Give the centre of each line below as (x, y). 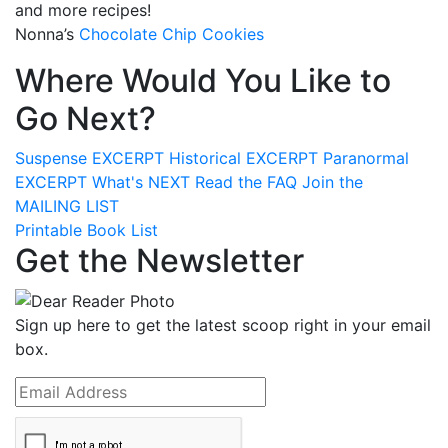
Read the (228, 181)
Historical (205, 157)
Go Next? (85, 118)
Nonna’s (47, 33)
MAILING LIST (67, 205)
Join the (332, 181)
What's (117, 181)
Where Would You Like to (203, 80)
